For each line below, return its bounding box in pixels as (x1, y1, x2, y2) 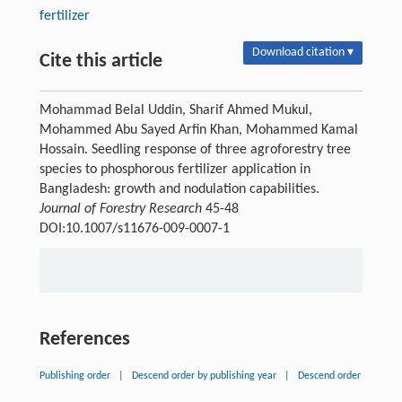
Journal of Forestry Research (39, 201, 202, 216)
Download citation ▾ (252, 45, 354, 59)
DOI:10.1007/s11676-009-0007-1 (39, 221, 230, 236)
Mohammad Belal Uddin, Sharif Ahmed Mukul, (39, 102, 312, 118)
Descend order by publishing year (131, 370, 276, 381)
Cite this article (39, 50, 162, 72)
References (39, 328, 130, 350)
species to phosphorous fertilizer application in (39, 162, 310, 177)
